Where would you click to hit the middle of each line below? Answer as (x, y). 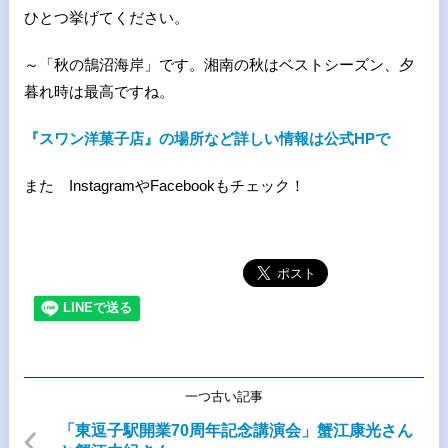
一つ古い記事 (223, 397)
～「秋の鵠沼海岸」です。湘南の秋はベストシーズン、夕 (218, 65)
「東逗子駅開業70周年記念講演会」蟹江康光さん (235, 431)
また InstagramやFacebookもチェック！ (164, 186)
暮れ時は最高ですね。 (98, 92)
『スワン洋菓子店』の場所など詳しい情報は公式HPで (206, 139)
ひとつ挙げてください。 (106, 18)
